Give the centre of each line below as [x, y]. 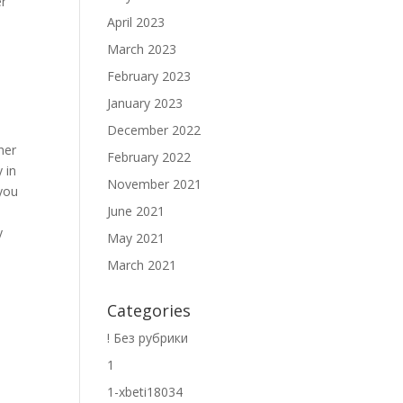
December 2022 [154, 130]
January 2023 [145, 103]
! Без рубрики [148, 338]
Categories [149, 310]
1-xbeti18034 [145, 392]
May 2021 [136, 238]
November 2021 [155, 184]
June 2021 [136, 211]
